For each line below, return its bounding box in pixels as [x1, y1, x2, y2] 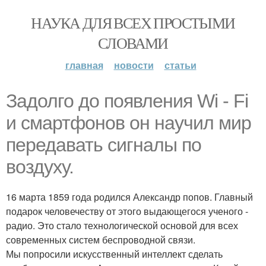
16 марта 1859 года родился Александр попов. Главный [6, 190, 253, 204]
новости [113, 58, 154, 72]
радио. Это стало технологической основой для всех [6, 218, 238, 232]
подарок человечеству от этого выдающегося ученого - [6, 204, 248, 218]
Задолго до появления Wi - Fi [6, 90, 248, 112]
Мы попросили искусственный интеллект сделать [6, 247, 223, 261]
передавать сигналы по [6, 134, 201, 156]
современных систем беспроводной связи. [6, 233, 195, 246]
